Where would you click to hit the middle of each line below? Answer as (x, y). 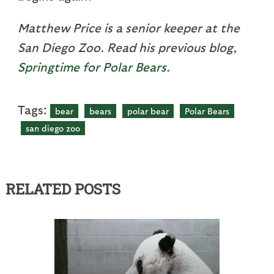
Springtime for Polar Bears (92, 67)
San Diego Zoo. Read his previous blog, (127, 47)
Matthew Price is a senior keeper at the (128, 28)
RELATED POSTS (63, 189)
